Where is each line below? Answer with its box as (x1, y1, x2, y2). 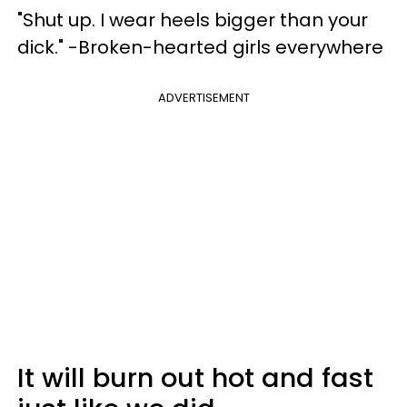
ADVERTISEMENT (157, 89, 250, 106)
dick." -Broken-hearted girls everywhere (17, 35, 383, 60)
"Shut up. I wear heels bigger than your (17, 7, 368, 33)
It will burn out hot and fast (17, 360, 373, 396)
